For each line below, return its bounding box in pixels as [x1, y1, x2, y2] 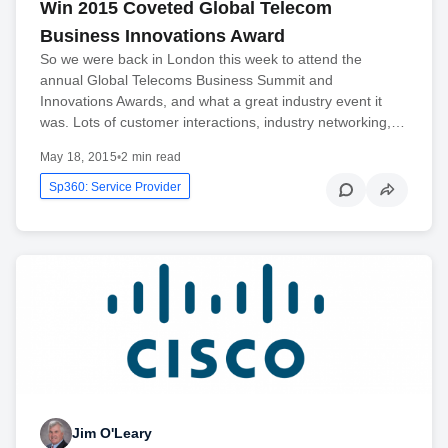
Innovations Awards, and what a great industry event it [40, 92, 382, 109]
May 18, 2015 [40, 149, 117, 164]
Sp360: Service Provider [49, 179, 181, 194]
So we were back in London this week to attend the [40, 50, 362, 67]
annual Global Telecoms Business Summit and [40, 71, 333, 88]
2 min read [121, 149, 182, 164]
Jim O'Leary [72, 425, 152, 442]
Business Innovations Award [40, 25, 285, 46]
